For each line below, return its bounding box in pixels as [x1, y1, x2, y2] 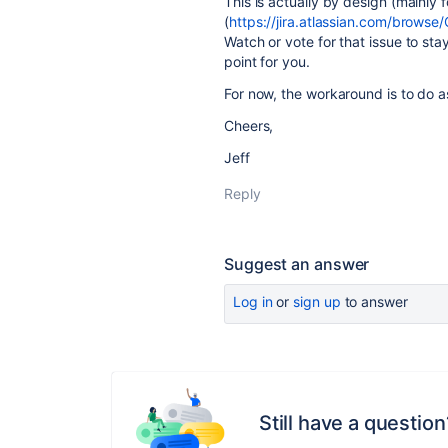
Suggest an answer [224, 254, 370, 274]
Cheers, [224, 117, 274, 134]
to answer [340, 293, 408, 310]
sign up [293, 293, 341, 310]
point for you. [224, 53, 310, 70]
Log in [233, 293, 273, 310]
